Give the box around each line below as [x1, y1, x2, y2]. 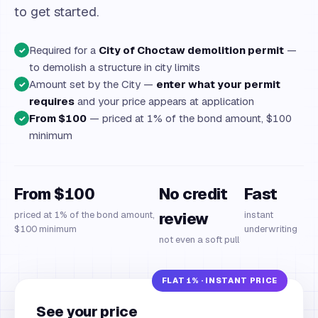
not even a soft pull [158, 234, 239, 246]
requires [29, 94, 75, 108]
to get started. [14, 3, 99, 20]
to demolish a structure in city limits [29, 60, 200, 74]
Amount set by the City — [29, 77, 156, 91]
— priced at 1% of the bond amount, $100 [87, 111, 292, 125]
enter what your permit [156, 77, 280, 91]
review [158, 209, 209, 229]
